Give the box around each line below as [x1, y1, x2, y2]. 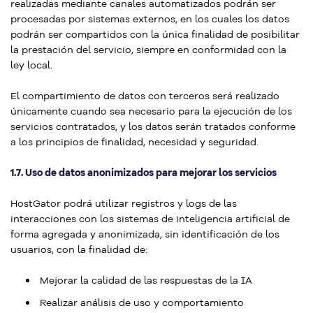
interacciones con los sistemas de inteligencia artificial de [10, 212, 290, 225]
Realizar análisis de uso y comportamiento [40, 296, 244, 309]
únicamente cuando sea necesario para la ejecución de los [10, 105, 292, 117]
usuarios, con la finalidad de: [10, 243, 147, 256]
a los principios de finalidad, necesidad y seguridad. [10, 136, 259, 148]
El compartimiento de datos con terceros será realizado [10, 89, 279, 102]
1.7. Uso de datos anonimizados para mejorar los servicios [10, 166, 277, 179]
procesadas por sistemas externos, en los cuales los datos [10, 13, 289, 25]
